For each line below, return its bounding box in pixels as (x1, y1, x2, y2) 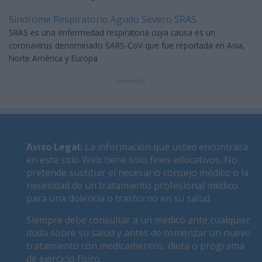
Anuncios (117, 76, 145, 85)
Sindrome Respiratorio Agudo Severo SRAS (9, 13, 196, 26)
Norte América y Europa (9, 53, 98, 64)
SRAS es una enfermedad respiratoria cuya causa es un (9, 27, 215, 39)
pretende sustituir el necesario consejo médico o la (26, 166, 249, 180)
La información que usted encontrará (82, 140, 248, 154)
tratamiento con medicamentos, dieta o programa (26, 239, 244, 253)
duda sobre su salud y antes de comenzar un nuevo (26, 226, 251, 240)
